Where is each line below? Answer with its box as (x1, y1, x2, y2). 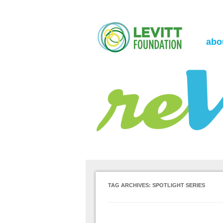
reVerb (96, 4, 135, 19)
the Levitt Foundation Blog (96, 2, 171, 9)
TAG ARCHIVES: (108, 182, 152, 188)
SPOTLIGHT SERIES (152, 182, 205, 188)
